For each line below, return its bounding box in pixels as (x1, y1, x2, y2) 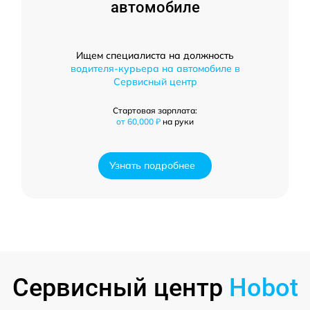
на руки (163, 116, 194, 127)
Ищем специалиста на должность (76, 48, 234, 62)
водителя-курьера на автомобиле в (70, 62, 240, 75)
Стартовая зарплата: (113, 104, 197, 116)
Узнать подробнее (109, 158, 195, 172)
